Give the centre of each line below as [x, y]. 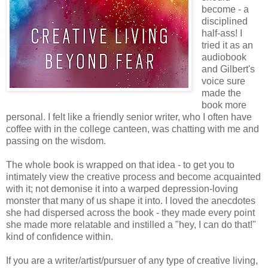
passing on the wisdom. [56, 141]
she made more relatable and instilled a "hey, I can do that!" [131, 224]
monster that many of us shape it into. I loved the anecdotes [131, 200]
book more [224, 105]
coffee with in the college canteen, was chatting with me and [133, 129]
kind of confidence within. [60, 236]
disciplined [224, 21]
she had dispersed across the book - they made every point [130, 212]
